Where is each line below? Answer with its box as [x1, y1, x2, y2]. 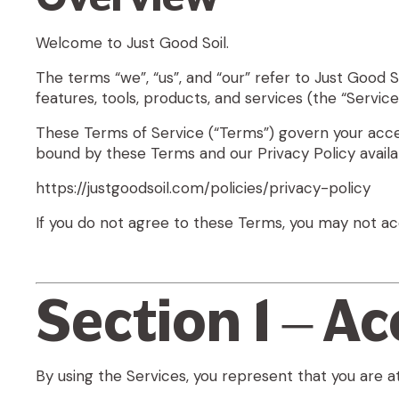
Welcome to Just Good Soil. [36, 33, 229, 53]
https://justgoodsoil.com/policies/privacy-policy [36, 178, 370, 199]
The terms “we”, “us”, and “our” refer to [36, 68, 314, 88]
